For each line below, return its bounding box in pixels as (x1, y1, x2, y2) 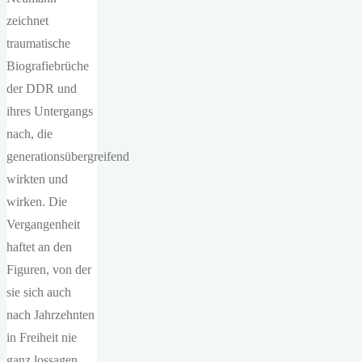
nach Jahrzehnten (6, 308, 95, 322)
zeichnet (6, 14, 48, 27)
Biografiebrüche (6, 59, 89, 73)
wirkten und (6, 172, 68, 186)
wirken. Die (6, 195, 67, 208)
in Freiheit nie (6, 330, 77, 344)
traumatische (6, 36, 70, 50)
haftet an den (6, 240, 72, 254)
